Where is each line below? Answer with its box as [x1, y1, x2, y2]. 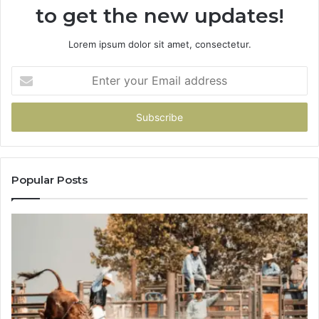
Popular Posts [11, 172, 88, 187]
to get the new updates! [35, 3, 284, 28]
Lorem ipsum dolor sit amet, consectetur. [68, 38, 251, 50]
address [11, 111, 46, 123]
